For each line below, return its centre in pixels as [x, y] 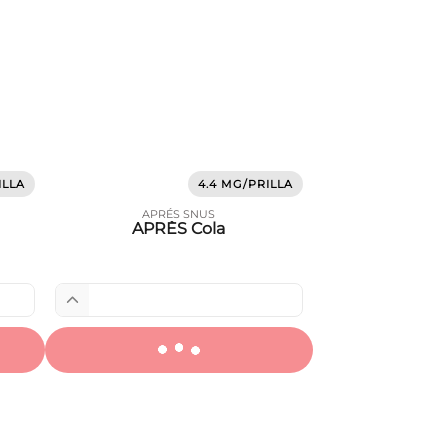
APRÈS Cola [179, 228]
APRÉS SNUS [179, 214]
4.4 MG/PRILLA [245, 184]
